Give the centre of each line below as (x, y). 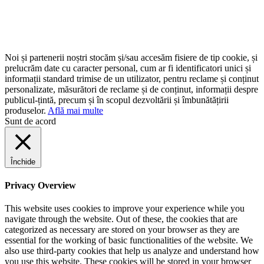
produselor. (26, 110)
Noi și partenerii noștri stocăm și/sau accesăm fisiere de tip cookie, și (131, 57)
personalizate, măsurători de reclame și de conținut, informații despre (131, 89)
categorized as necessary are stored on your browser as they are (122, 230)
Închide (23, 161)
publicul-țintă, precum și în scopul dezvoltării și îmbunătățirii (117, 100)
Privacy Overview (40, 186)
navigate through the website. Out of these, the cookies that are (121, 219)
